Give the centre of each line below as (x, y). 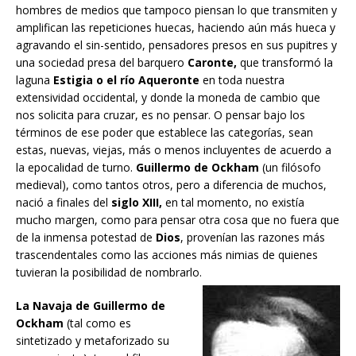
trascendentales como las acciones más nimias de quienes (167, 254)
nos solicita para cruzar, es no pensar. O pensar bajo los (161, 114)
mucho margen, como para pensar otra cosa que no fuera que (178, 219)
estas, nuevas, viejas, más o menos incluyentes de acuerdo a (174, 149)
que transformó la (285, 62)
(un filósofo (290, 167)
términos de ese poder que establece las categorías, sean (164, 132)
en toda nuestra (242, 79)
